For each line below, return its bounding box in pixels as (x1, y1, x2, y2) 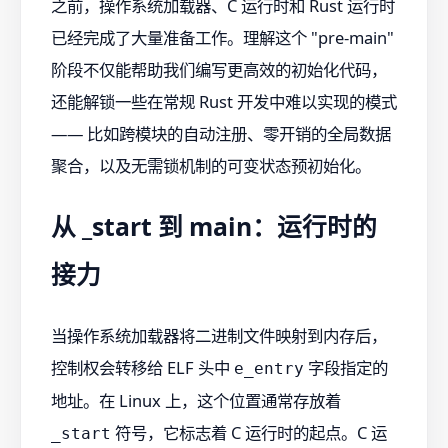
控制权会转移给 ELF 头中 (51, 355, 234, 379)
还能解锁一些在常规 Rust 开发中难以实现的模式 (51, 90, 397, 114)
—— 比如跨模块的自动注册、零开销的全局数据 (51, 122, 391, 146)
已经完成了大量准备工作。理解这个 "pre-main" (51, 26, 394, 50)
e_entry (234, 358, 304, 378)
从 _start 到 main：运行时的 (51, 209, 377, 243)
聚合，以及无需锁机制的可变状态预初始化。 (51, 154, 371, 178)
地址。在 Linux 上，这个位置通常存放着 (51, 388, 341, 412)
